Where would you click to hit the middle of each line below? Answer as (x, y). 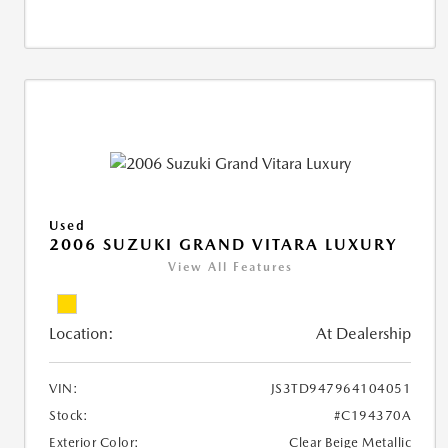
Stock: (68, 415)
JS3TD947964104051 (341, 388)
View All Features (230, 266)
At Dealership (364, 333)
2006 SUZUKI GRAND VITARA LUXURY (223, 244)
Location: (81, 333)
